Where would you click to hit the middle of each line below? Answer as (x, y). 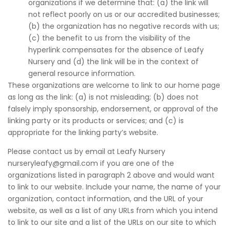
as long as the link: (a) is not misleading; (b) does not (103, 97)
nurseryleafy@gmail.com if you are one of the (91, 163)
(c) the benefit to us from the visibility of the (109, 38)
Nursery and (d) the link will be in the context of (113, 62)
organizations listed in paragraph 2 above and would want (111, 175)
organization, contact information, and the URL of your (106, 199)
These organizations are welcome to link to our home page (114, 85)
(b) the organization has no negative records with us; (124, 26)
